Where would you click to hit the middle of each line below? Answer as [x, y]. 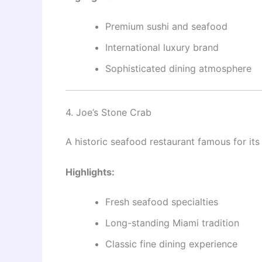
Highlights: [90, 172]
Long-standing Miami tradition [172, 223]
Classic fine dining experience [171, 244]
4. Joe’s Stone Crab [108, 113]
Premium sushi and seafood [166, 27]
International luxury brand [162, 48]
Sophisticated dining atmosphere [178, 69]
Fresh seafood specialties [162, 202]
